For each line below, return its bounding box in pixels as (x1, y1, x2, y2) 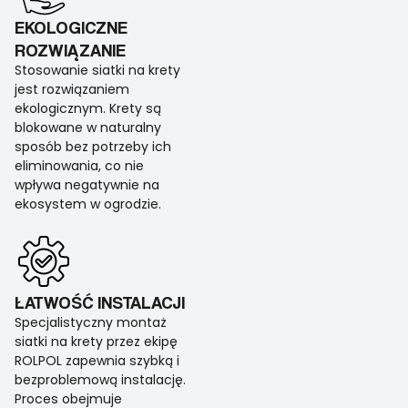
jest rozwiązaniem (15, 80, 129, 99)
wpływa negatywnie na (15, 176, 159, 195)
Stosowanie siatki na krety (15, 61, 180, 80)
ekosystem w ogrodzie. (15, 195, 161, 214)
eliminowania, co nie (15, 157, 144, 176)
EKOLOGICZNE (15, 16, 127, 38)
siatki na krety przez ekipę (15, 332, 178, 352)
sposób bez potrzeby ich (15, 138, 171, 157)
